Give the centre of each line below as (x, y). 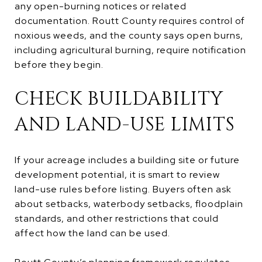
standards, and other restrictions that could (117, 218)
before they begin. (59, 64)
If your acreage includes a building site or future (127, 160)
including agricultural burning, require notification (130, 50)
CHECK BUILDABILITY (119, 99)
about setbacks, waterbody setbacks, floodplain (129, 204)
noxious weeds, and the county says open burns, (129, 35)
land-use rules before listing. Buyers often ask (123, 189)
